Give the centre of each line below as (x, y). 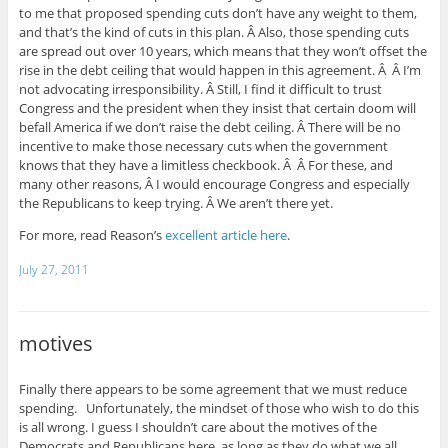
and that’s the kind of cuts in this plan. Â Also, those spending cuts (213, 32)
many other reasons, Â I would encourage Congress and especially (214, 184)
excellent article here (225, 235)
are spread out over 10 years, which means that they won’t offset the (222, 51)
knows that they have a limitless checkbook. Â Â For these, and (205, 165)
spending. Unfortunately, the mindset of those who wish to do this (218, 408)
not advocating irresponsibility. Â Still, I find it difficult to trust (200, 89)
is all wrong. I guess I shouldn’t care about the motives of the (197, 427)
